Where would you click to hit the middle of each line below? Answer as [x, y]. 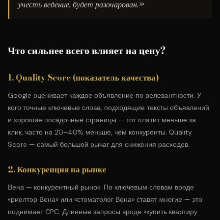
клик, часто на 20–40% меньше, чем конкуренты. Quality [100, 132]
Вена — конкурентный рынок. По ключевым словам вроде [101, 187]
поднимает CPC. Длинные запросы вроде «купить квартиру [103, 212]
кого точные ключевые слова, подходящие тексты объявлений [109, 108]
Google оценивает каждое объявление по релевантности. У [105, 95]
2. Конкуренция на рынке [57, 169]
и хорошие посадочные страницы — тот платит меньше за [102, 120]
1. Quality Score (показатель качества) [83, 78]
